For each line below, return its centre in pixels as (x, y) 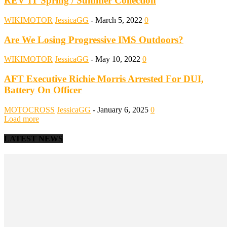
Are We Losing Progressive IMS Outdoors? (94, 40)
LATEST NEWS (33, 139)
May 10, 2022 (118, 59)
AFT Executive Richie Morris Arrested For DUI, (104, 79)
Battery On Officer (43, 90)
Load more (22, 119)
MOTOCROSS (29, 109)
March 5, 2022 (119, 20)
